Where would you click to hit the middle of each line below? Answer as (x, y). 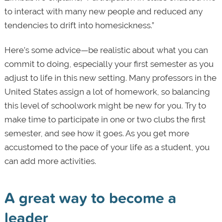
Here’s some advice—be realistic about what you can (106, 50)
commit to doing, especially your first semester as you (109, 64)
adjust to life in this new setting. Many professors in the (110, 78)
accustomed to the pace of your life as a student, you (107, 147)
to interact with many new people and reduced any (103, 12)
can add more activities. (50, 161)
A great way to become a (90, 198)
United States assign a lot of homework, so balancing (107, 92)
